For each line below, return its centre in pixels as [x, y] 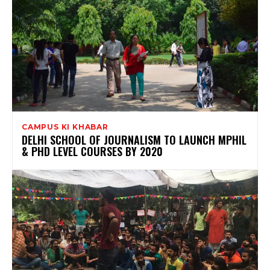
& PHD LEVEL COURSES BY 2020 [92, 152]
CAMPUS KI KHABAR [65, 127]
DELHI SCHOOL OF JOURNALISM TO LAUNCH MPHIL [134, 140]
